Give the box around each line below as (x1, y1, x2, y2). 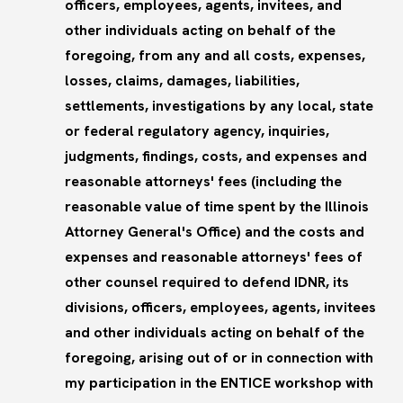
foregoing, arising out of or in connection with (65, 348, 373, 368)
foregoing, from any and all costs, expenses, (65, 46, 365, 66)
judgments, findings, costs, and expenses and (65, 147, 367, 166)
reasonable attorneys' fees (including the (65, 172, 342, 192)
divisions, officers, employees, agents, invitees (65, 298, 376, 318)
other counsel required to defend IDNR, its (65, 273, 349, 292)
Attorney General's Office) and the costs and (65, 222, 364, 242)
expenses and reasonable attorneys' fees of (65, 247, 363, 267)
